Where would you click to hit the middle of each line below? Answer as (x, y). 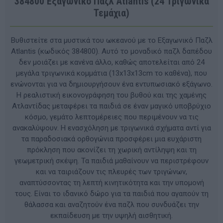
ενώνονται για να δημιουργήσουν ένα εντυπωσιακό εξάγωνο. (111, 84)
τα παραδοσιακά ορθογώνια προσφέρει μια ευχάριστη (111, 139)
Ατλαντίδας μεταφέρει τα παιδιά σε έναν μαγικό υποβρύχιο (111, 106)
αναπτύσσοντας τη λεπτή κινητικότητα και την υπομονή (111, 182)
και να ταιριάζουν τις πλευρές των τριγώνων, (111, 171)
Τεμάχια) (111, 13)
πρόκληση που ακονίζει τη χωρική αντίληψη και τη (111, 150)
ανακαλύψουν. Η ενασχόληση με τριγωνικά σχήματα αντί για (111, 128)
